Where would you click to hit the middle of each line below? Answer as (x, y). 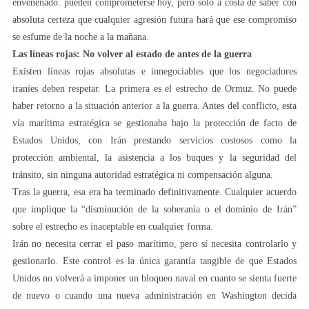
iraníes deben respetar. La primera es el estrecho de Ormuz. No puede (154, 88)
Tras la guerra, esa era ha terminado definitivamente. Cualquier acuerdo (154, 192)
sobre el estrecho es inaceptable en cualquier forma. (113, 226)
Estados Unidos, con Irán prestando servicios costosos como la (154, 140)
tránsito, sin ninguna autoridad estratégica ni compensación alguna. (143, 175)
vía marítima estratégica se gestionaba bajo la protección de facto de (154, 123)
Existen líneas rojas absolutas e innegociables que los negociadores (154, 71)
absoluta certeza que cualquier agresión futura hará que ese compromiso (154, 19)
